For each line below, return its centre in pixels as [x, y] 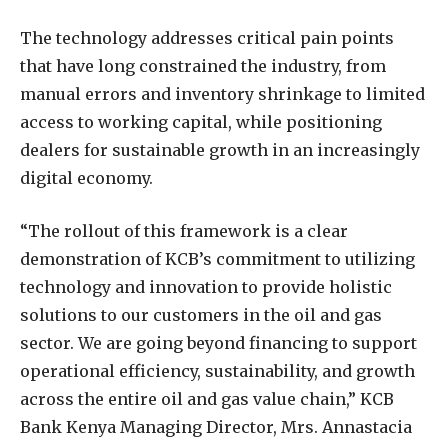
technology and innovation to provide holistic [206, 286]
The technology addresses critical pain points [207, 37]
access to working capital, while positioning [201, 121]
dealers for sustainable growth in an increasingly [220, 149]
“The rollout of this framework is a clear [184, 230]
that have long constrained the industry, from [203, 65]
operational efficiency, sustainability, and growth [217, 370]
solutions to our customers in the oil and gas [201, 314]
